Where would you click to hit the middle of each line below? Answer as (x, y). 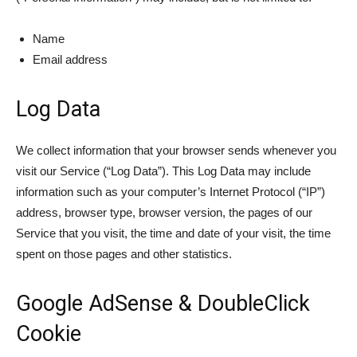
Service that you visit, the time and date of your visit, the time (173, 233)
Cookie (49, 334)
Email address (70, 59)
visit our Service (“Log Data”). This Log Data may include (163, 171)
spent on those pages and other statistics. (124, 254)
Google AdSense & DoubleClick (163, 304)
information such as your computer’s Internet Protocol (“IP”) (171, 192)
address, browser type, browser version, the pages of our (164, 212)
